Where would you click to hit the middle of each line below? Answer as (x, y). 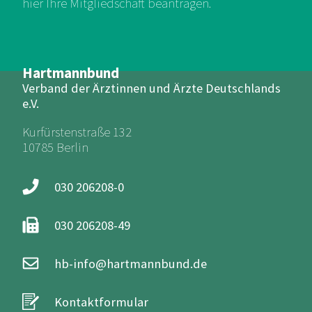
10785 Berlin (55, 147)
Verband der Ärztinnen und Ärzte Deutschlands (151, 88)
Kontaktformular (102, 302)
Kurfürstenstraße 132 (77, 132)
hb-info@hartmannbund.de (131, 263)
